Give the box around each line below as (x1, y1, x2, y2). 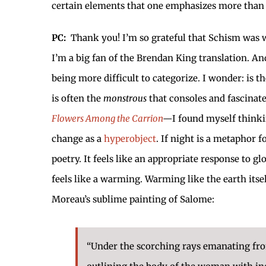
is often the (52, 92, 103, 104)
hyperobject (104, 132, 156, 144)
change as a (52, 132, 104, 144)
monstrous (103, 92, 147, 104)
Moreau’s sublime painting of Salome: (52, 193, 214, 205)
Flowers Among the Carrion (52, 112, 163, 124)
